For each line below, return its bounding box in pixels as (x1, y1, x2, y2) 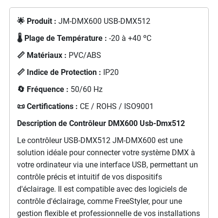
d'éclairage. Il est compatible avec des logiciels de (17, 184, 187, 194)
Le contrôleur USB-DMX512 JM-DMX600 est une (17, 135, 182, 145)
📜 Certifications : (17, 101, 78, 111)
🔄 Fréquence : (17, 84, 69, 94)
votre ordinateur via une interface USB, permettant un (17, 160, 198, 169)
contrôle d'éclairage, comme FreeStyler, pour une (17, 196, 182, 206)
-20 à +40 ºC (107, 33, 151, 43)
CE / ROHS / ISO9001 (77, 101, 154, 111)
